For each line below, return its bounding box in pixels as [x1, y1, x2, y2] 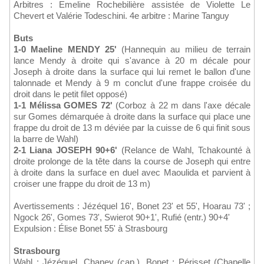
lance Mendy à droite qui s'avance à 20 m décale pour [14, 55, 250, 66]
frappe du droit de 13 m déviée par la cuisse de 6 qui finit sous [14, 123, 250, 133]
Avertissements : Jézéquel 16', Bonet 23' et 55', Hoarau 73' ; [14, 201, 250, 212]
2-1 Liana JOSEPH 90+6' [14, 145, 118, 156]
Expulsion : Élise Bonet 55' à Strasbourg [14, 223, 167, 234]
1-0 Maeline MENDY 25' [14, 44, 117, 55]
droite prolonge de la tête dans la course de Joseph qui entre [14, 156, 250, 167]
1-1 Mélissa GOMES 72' [14, 100, 113, 111]
